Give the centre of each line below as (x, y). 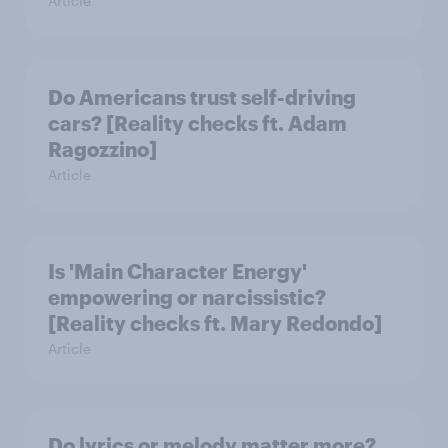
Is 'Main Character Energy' (177, 270)
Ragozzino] (102, 148)
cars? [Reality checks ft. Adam (197, 122)
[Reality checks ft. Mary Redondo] (215, 322)
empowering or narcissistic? (187, 296)
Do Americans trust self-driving (202, 96)
